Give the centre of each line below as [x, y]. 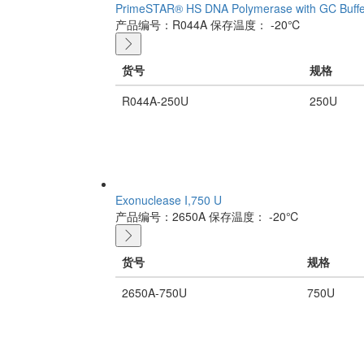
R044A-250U [155, 100]
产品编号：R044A [161, 24]
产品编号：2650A [160, 216]
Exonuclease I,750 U [169, 199]
